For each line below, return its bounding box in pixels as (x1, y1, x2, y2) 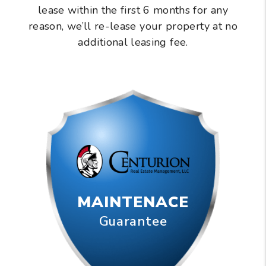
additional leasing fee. (78, 35, 188, 50)
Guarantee (99, 213, 167, 231)
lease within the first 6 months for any (37, 3, 229, 18)
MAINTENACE (77, 192, 189, 213)
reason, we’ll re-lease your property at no (28, 19, 238, 34)
